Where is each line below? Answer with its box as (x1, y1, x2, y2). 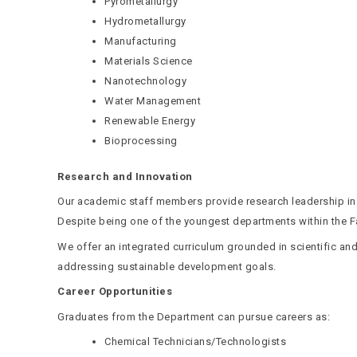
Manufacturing (104, 35, 177, 47)
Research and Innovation (57, 170, 193, 182)
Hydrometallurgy (104, 15, 186, 27)
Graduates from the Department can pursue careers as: (57, 310, 330, 323)
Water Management (104, 95, 201, 107)
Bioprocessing (104, 135, 178, 147)
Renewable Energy (104, 115, 195, 127)
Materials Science (104, 55, 193, 67)
